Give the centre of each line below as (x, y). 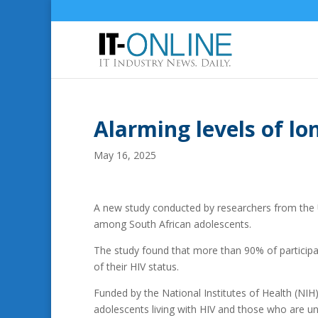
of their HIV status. (136, 267)
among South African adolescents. (172, 224)
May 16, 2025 (125, 155)
